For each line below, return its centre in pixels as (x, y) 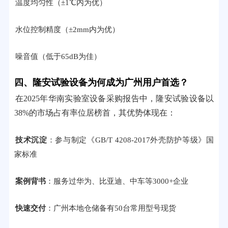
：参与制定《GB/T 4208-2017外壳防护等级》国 (131, 140)
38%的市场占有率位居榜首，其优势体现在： (95, 113)
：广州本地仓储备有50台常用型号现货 (111, 208)
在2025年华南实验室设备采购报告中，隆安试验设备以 (115, 98)
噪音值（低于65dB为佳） (58, 56)
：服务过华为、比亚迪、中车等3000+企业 (117, 181)
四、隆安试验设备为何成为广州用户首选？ (101, 82)
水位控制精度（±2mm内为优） (67, 30)
